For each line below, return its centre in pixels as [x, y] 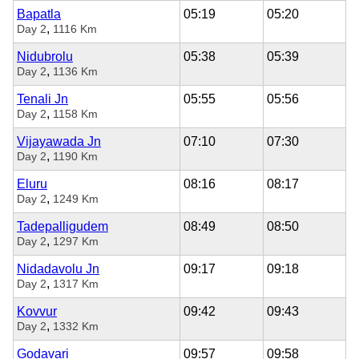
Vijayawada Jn [59, 141]
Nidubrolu [45, 56]
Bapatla [39, 14]
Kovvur [37, 311]
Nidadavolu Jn [58, 268]
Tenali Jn [42, 99]
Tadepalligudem [63, 226]
